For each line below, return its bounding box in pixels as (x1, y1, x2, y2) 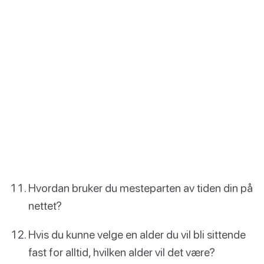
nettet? (28, 199, 62, 213)
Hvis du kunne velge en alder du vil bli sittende (28, 227, 246, 242)
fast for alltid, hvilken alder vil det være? (28, 245, 215, 259)
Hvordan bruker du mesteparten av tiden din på (28, 181, 253, 195)
